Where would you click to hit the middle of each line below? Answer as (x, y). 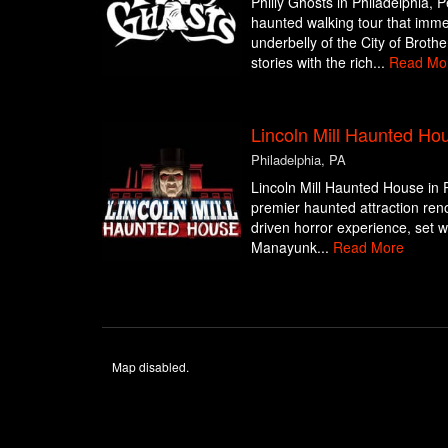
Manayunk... (291, 247)
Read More (368, 247)
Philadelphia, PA (298, 159)
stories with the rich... (319, 62)
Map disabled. (150, 366)
